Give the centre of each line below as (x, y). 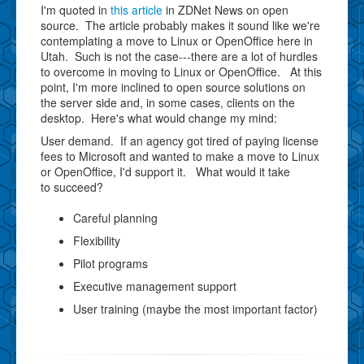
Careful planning (117, 217)
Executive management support (155, 286)
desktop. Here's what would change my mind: (159, 117)
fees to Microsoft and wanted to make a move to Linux (180, 156)
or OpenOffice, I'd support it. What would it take (165, 171)
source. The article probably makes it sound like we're (180, 25)
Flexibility (97, 240)
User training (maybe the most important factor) (195, 308)
